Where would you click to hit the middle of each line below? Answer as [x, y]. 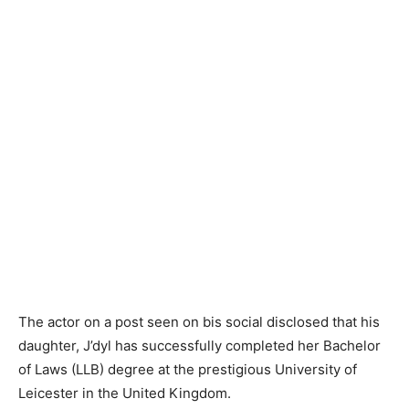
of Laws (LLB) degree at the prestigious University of [188, 369]
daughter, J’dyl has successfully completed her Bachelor [199, 345]
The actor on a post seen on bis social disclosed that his [199, 321]
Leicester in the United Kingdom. [125, 393]
